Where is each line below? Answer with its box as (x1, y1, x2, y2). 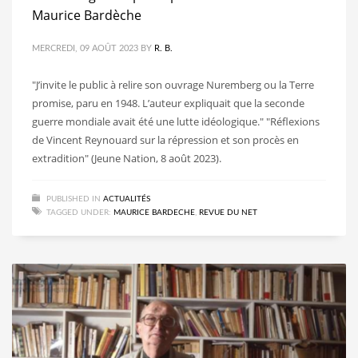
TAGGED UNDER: (46, 208, 111, 217)
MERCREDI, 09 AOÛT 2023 (32, 43, 138, 53)
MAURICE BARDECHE (113, 208, 195, 217)
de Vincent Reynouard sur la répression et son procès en (32, 132, 299, 147)
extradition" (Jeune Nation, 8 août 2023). (32, 150, 221, 165)
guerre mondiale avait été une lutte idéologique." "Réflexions (32, 113, 320, 129)
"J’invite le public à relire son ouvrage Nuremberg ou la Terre (32, 77, 314, 92)
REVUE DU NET (199, 208, 257, 217)
